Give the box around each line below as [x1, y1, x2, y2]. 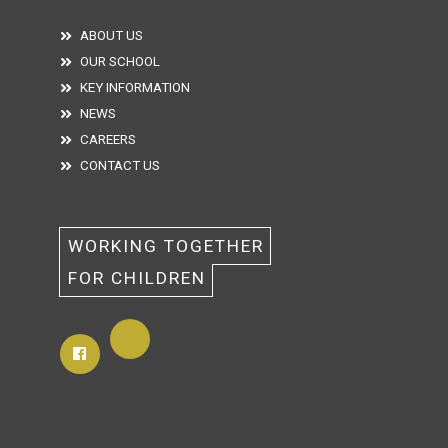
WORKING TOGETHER [67, 235, 270, 256]
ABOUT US [79, 27, 143, 43]
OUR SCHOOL [79, 53, 160, 69]
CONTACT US [79, 157, 160, 173]
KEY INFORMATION [79, 79, 190, 95]
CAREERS [79, 131, 136, 147]
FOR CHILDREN [67, 267, 206, 288]
